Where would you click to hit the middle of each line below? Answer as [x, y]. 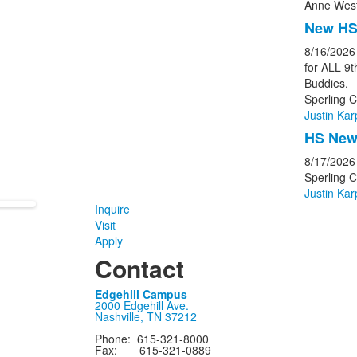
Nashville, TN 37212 [146, 316]
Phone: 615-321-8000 [152, 339]
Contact [140, 268]
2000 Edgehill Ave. [142, 305]
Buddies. [326, 83]
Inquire [113, 209]
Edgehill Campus [141, 294]
